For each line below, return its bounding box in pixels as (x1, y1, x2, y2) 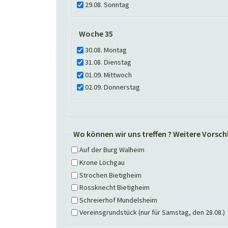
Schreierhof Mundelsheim (79, 195, 157, 205)
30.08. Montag (85, 45, 127, 54)
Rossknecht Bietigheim (79, 183, 150, 192)
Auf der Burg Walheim (79, 145, 145, 155)
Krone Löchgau (79, 157, 125, 167)
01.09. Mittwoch (85, 70, 132, 79)
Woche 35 (79, 28, 113, 39)
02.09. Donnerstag (85, 82, 140, 92)
